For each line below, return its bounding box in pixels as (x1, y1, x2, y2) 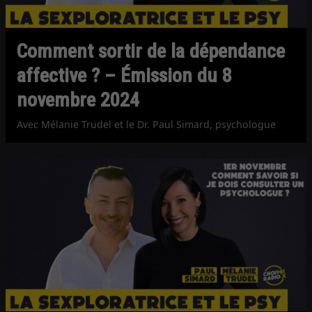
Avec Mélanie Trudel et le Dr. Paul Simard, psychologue (17, 118, 276, 132)
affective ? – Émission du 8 (17, 64, 233, 88)
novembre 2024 (17, 88, 140, 112)
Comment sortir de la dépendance (17, 40, 286, 63)
